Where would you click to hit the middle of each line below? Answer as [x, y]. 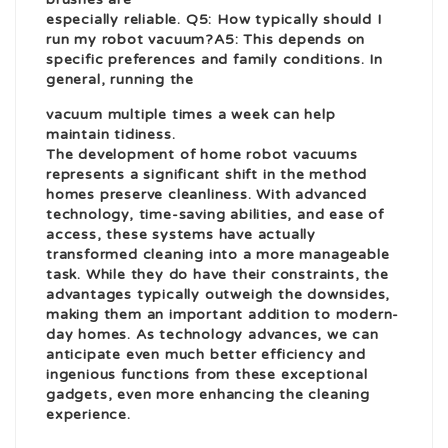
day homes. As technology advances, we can [212, 335]
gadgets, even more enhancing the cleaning [208, 395]
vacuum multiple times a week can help [191, 115]
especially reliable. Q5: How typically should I [214, 20]
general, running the [120, 80]
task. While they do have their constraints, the [217, 275]
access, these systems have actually [181, 235]
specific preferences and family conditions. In [214, 60]
